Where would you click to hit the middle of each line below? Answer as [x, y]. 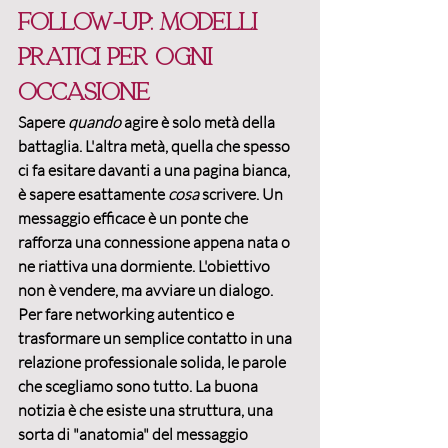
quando [94, 122]
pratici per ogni [118, 57]
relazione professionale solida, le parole [153, 362]
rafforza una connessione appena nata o [155, 242]
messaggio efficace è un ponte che [134, 218]
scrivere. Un [242, 194]
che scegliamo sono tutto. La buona [139, 386]
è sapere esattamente [93, 194]
